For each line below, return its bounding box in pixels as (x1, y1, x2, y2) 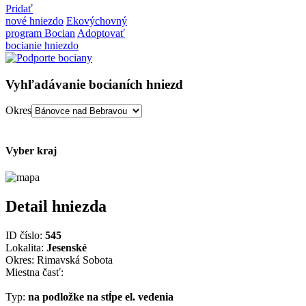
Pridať (5, 2, 33, 14)
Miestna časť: (5, 266, 64, 278)
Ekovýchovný (66, 14, 127, 27)
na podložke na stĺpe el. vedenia (28, 290, 173, 303)
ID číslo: (5, 229, 45, 241)
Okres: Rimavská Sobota (5, 253, 113, 266)
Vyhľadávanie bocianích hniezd (5, 76, 183, 92)
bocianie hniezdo (5, 39, 79, 51)
